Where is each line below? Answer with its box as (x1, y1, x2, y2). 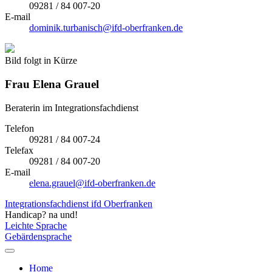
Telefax (5, 144, 33, 155)
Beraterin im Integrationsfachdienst (5, 102, 138, 113)
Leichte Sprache (5, 220, 67, 231)
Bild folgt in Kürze (5, 55, 77, 66)
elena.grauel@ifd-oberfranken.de (29, 177, 155, 188)
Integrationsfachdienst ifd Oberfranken (5, 198, 152, 209)
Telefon (5, 123, 34, 134)
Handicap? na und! (5, 209, 78, 220)
